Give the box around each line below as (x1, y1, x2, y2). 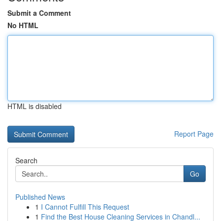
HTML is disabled (7, 101, 62, 111)
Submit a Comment (7, 8, 71, 18)
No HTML (7, 20, 38, 30)
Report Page (174, 129, 214, 139)
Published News (15, 192, 65, 202)
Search (15, 155, 37, 165)
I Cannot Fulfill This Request (41, 202, 129, 212)
